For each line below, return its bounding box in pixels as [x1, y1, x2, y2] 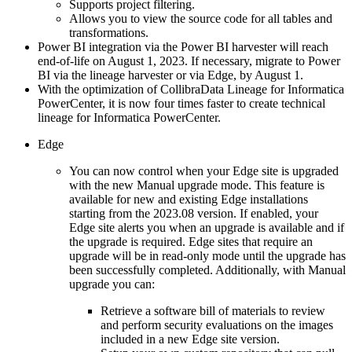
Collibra [160, 82, 200, 96]
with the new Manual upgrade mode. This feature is [69, 178, 324, 192]
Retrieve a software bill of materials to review [101, 303, 325, 317]
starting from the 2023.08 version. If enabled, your [69, 206, 318, 220]
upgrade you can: [69, 277, 155, 291]
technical [281, 96, 325, 110]
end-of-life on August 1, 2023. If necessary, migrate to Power [38, 53, 340, 68]
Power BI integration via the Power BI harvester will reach [38, 39, 328, 53]
